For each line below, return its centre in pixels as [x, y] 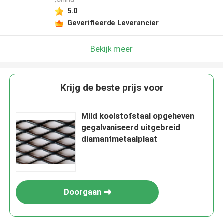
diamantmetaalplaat [119, 139]
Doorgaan [82, 192]
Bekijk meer [111, 49]
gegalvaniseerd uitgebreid [131, 128]
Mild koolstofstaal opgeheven [138, 116]
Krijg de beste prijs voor [111, 88]
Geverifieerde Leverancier [113, 23]
